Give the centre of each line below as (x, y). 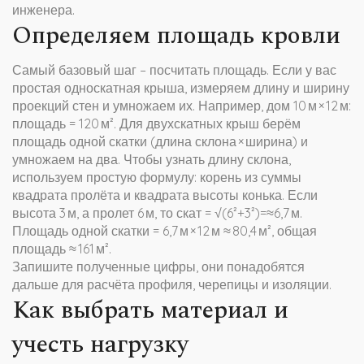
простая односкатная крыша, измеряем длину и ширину (181, 88)
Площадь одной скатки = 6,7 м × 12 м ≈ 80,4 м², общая (165, 231)
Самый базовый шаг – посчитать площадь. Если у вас (174, 70)
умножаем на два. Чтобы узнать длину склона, (152, 159)
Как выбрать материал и (150, 310)
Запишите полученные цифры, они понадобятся (158, 266)
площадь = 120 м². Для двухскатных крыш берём (156, 123)
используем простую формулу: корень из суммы (157, 177)
